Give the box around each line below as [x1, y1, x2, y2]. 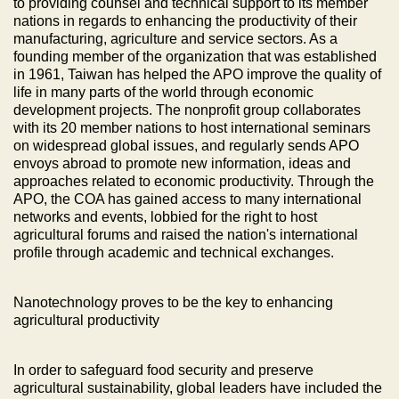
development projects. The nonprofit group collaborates [13, 102, 361, 118]
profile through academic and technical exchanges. [13, 244, 334, 260]
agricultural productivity [13, 312, 159, 328]
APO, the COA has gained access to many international [13, 191, 362, 207]
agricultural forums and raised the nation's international [13, 226, 358, 242]
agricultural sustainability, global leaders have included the [13, 379, 382, 395]
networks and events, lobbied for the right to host [13, 208, 317, 224]
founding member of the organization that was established [13, 48, 377, 64]
